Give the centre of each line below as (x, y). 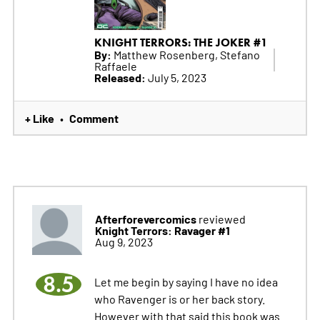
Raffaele (115, 66)
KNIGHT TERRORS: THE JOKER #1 (181, 43)
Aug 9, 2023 (124, 242)
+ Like (39, 118)
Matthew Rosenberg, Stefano (185, 55)
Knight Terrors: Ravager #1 (162, 230)
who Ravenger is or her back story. (179, 299)
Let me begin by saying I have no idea (186, 282)
